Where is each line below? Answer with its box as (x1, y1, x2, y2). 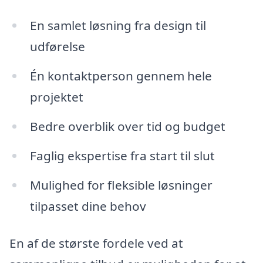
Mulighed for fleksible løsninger (29, 176, 213, 193)
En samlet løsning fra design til (29, 17, 206, 34)
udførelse (29, 38, 85, 55)
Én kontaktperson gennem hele (29, 68, 212, 85)
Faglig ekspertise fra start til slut (29, 147, 215, 164)
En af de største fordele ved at (9, 235, 183, 252)
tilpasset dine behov (29, 197, 146, 214)
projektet (29, 89, 83, 106)
